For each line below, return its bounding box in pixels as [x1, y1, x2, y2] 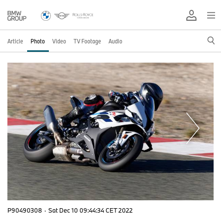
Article [7, 37, 23, 45]
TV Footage [74, 37, 101, 45]
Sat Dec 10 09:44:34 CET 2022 [48, 206, 133, 214]
